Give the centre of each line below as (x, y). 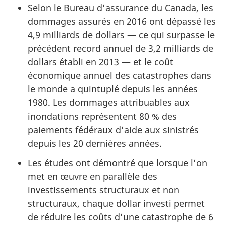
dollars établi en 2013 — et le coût (100, 62)
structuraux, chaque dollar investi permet (116, 203)
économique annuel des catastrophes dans (120, 76)
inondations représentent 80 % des (102, 116)
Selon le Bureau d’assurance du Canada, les (121, 8)
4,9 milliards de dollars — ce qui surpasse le (121, 35)
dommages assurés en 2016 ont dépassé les (122, 21)
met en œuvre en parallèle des (92, 176)
